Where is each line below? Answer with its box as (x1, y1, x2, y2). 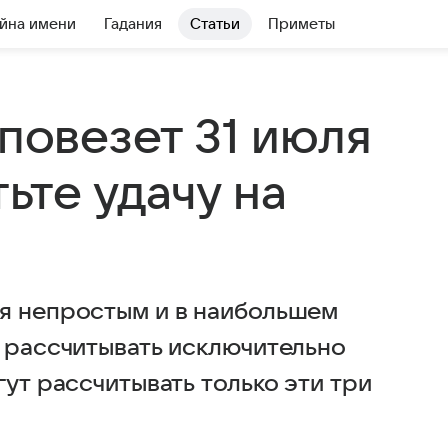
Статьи (190, 16, 240, 32)
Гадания (104, 16, 162, 32)
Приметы (268, 16, 335, 32)
